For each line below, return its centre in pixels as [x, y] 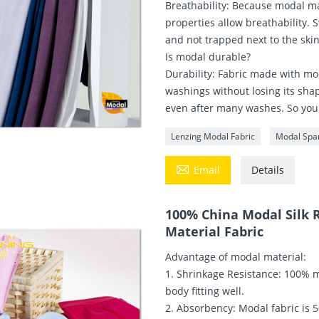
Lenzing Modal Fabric [213, 136]
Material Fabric [215, 231]
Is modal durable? [208, 56]
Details [268, 169]
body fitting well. [205, 291]
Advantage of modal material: [236, 256]
